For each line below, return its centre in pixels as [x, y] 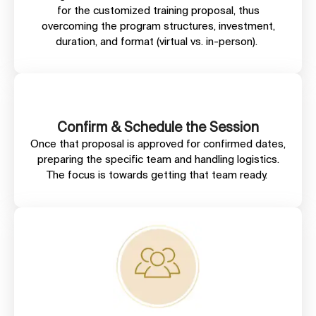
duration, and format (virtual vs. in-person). [158, 41]
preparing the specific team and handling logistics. [158, 159]
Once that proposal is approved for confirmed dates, [158, 144]
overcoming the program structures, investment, [158, 25]
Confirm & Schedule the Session [158, 127]
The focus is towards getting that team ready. [158, 175]
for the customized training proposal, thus [158, 10]
